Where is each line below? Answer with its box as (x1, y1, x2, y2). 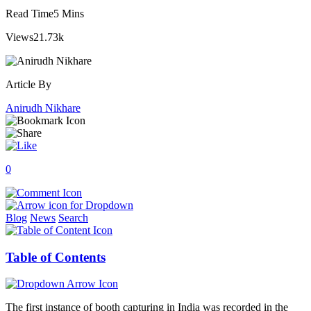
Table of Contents (6, 249, 106, 264)
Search (58, 211, 88, 224)
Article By (6, 78, 51, 90)
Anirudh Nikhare (6, 101, 81, 114)
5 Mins (53, 7, 84, 19)
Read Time (6, 7, 53, 19)
